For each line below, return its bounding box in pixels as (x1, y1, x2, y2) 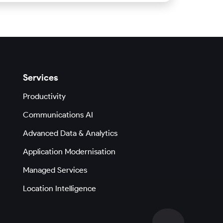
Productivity (23, 91, 66, 101)
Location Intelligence (23, 183, 97, 193)
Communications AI (23, 110, 94, 119)
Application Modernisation (23, 146, 116, 156)
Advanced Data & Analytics (23, 128, 118, 138)
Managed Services (23, 165, 88, 175)
